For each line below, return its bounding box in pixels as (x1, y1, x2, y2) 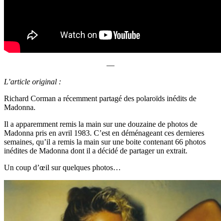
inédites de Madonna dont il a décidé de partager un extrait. (4, 146, 187, 155)
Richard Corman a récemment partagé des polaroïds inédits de (4, 94, 196, 103)
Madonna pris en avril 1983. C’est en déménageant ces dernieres (4, 128, 204, 137)
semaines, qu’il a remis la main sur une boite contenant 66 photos (4, 137, 206, 146)
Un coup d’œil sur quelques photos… (4, 163, 121, 172)
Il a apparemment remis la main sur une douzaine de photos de (4, 119, 197, 128)
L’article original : (4, 77, 61, 86)
